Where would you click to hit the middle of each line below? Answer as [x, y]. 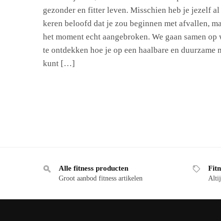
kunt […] [59, 63]
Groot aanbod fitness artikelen [101, 179]
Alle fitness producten [93, 168]
